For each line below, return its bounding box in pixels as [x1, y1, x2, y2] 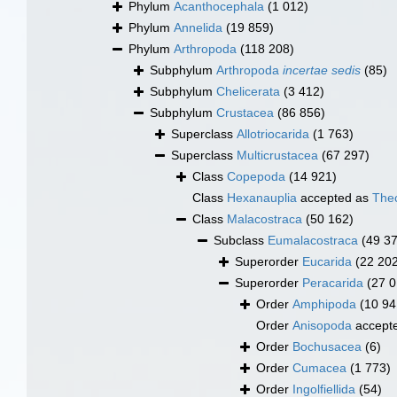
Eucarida [302, 254, 352, 269]
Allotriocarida [237, 127, 309, 142]
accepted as [297, 191, 372, 206]
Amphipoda [292, 297, 356, 312]
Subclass [214, 233, 268, 248]
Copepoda [227, 169, 285, 184]
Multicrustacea [237, 148, 318, 163]
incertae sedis [283, 63, 361, 78]
